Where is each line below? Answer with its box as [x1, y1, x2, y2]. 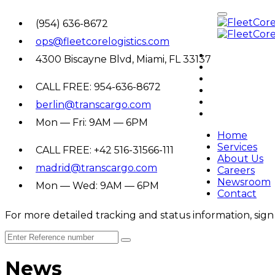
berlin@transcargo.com [36, 99, 151, 110]
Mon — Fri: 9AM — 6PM [36, 117, 148, 128]
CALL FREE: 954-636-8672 [36, 81, 161, 93]
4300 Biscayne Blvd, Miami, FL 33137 [36, 53, 211, 65]
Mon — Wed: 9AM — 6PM [36, 180, 159, 192]
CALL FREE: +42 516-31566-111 [36, 144, 174, 156]
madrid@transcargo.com [36, 162, 157, 174]
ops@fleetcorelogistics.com [36, 36, 169, 47]
